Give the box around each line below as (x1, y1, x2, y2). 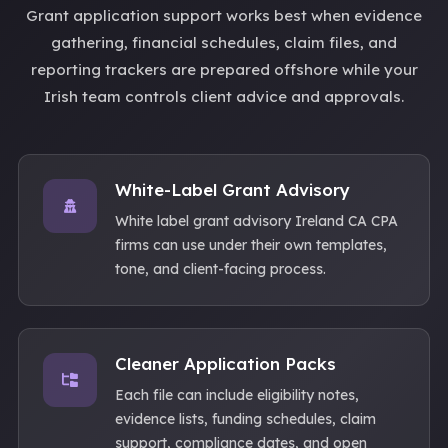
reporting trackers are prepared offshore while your (30, 60, 418, 79)
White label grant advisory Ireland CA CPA (115, 212, 398, 230)
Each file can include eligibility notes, (115, 386, 359, 404)
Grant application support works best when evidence (26, 6, 422, 25)
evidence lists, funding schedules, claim (115, 410, 376, 428)
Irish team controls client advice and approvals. (44, 87, 404, 106)
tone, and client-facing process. (115, 260, 326, 278)
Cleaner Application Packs (115, 353, 336, 374)
